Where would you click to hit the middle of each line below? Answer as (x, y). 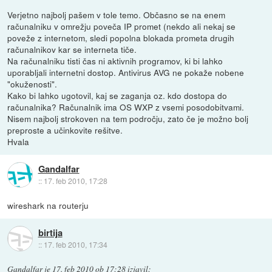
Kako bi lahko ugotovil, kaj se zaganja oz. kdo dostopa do (117, 95)
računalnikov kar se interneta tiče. (72, 49)
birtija (50, 233)
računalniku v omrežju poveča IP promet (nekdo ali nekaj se (122, 26)
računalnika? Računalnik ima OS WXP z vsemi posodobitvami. (126, 107)
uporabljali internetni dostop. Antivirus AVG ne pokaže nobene (126, 72)
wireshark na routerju (48, 205)
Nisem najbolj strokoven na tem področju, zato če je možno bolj (128, 118)
